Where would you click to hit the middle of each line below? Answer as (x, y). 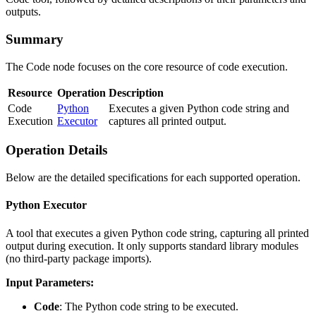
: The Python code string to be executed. (149, 306)
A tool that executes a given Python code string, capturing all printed (157, 233)
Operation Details (56, 150)
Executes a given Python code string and (199, 108)
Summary (35, 39)
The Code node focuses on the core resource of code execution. (147, 66)
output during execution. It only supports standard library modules (152, 245)
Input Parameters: (50, 282)
